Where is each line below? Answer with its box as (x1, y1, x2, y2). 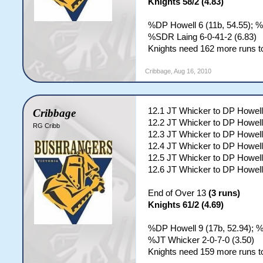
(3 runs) (208, 188, 241, 198)
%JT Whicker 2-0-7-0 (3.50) (148, 235, 255, 245)
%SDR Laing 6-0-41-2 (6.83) (148, 32, 257, 42)
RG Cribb (33, 122, 60, 129)
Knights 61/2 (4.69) (148, 200, 224, 210)
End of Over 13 (148, 188, 209, 198)
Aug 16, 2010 (174, 68, 212, 75)
